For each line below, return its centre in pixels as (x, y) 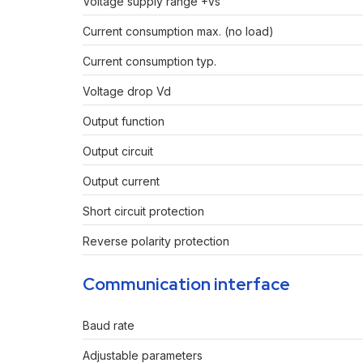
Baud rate (109, 326)
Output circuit (118, 152)
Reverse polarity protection (156, 241)
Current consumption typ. (149, 62)
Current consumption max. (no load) (178, 32)
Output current (121, 181)
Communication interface (186, 284)
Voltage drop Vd (127, 92)
